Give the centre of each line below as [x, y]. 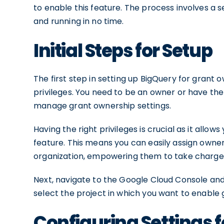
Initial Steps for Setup [123, 51]
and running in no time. [79, 21]
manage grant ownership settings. [102, 106]
